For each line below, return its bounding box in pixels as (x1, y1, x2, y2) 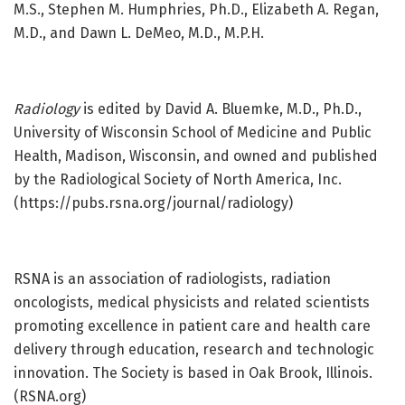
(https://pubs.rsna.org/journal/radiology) (14, 194, 293, 212)
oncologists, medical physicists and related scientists (14, 294, 370, 312)
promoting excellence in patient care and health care (14, 317, 371, 335)
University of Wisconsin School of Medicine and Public (14, 124, 372, 142)
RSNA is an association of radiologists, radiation (14, 270, 331, 288)
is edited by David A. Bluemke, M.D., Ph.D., (80, 100, 362, 118)
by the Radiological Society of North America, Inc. (14, 171, 342, 189)
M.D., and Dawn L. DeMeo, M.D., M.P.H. (14, 24, 264, 42)
